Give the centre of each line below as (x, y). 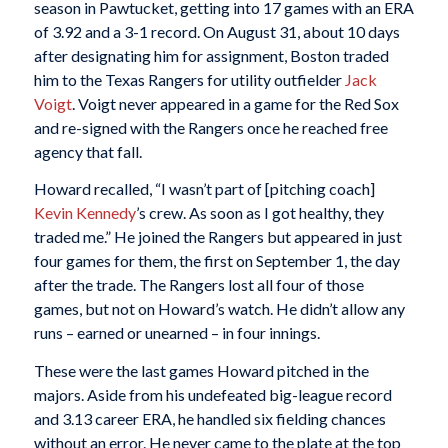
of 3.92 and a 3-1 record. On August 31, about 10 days (216, 31)
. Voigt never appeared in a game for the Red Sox (235, 103)
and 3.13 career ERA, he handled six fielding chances (209, 418)
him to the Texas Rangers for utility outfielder (189, 79)
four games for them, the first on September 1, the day (216, 261)
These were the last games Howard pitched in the (201, 370)
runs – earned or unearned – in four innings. (176, 333)
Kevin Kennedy (84, 213)
